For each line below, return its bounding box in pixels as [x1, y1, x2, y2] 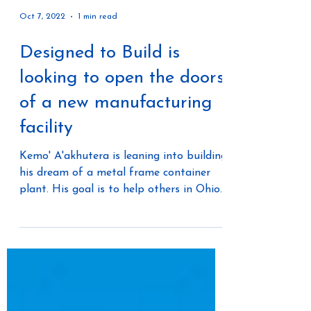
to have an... [19, 226, 80, 237]
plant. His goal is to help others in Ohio [19, 209, 52, 220]
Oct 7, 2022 [19, 37, 65, 46]
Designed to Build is [19, 69, 180, 87]
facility [19, 144, 73, 162]
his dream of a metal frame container [19, 192, 210, 203]
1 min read [78, 37, 117, 46]
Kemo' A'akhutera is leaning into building [19, 176, 227, 187]
